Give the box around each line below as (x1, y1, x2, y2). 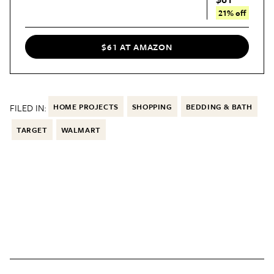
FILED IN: (10, 101, 46, 115)
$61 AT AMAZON (102, 40, 172, 53)
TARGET (17, 124, 48, 136)
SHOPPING (131, 101, 172, 113)
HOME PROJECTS (53, 101, 119, 113)
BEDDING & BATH (185, 101, 253, 113)
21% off (218, 6, 246, 19)
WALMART (61, 124, 101, 136)
